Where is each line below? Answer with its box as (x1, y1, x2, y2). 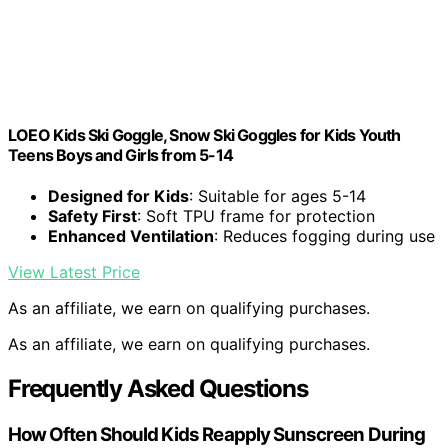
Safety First (48, 206, 137, 227)
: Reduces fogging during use (214, 226, 435, 247)
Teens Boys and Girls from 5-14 (8, 145, 233, 166)
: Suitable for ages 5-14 (189, 186, 366, 207)
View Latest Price (8, 262, 140, 283)
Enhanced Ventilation (48, 226, 214, 247)
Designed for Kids (48, 186, 189, 207)
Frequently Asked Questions (8, 374, 308, 404)
